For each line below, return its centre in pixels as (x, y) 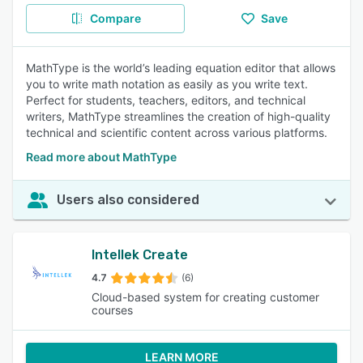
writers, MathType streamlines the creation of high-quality (178, 116)
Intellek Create (139, 255)
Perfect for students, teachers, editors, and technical (166, 100)
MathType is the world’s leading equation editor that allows (181, 68)
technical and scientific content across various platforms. (177, 132)
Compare (115, 18)
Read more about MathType (101, 157)
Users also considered (128, 200)
